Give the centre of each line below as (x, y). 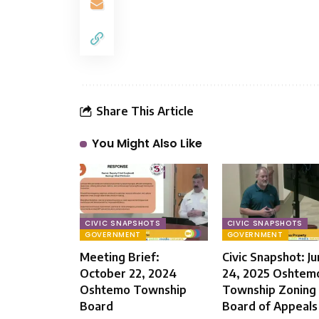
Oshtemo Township (133, 290)
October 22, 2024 (128, 274)
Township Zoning (269, 290)
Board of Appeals (270, 307)
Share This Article (145, 111)
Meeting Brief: (120, 257)
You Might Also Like (147, 144)
